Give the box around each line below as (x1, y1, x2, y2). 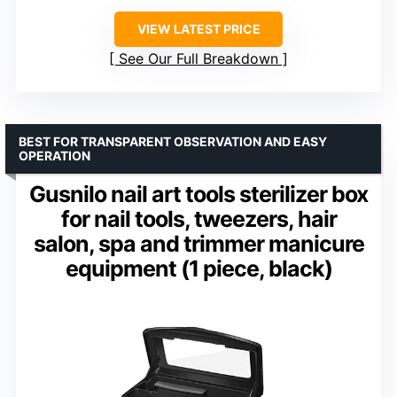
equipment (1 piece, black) (65, 254, 332, 282)
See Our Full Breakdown (119, 49, 278, 67)
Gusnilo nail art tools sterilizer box (29, 180, 368, 207)
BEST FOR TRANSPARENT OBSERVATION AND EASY (19, 133, 327, 149)
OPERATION (19, 147, 90, 163)
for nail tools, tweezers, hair (60, 205, 337, 232)
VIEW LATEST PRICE (136, 20, 261, 36)
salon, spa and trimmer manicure (33, 230, 364, 257)
